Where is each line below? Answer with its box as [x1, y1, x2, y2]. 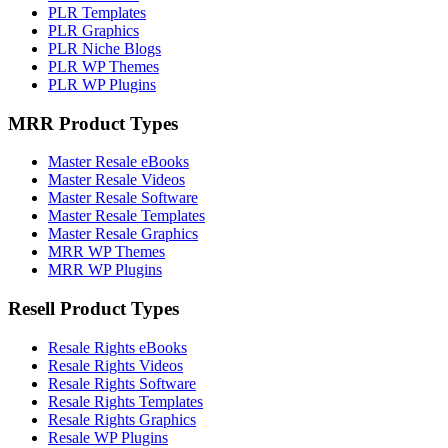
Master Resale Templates [48, 207, 205, 225]
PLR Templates [48, 3, 146, 21]
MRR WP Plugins [48, 261, 162, 279]
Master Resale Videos [48, 171, 185, 189]
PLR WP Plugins [48, 75, 156, 93]
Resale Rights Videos [48, 356, 183, 374]
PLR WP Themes [48, 57, 159, 75]
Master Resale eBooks [48, 153, 189, 171]
